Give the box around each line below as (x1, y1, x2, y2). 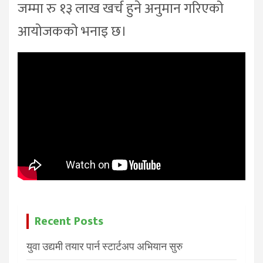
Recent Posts (35, 211, 103, 232)
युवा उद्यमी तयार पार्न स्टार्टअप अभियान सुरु (26, 240, 183, 253)
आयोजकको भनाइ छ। (18, 20, 127, 43)
